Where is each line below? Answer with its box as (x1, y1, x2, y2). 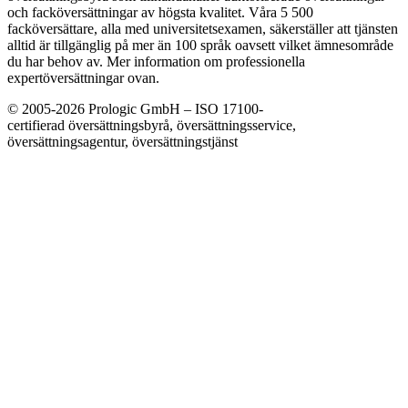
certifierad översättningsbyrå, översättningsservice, (7, 117, 296, 134)
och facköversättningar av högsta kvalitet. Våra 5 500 (7, 5, 313, 21)
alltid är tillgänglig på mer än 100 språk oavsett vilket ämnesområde (7, 37, 393, 54)
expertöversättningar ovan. (7, 70, 159, 87)
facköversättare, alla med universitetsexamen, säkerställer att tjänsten (7, 21, 398, 37)
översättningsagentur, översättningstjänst (7, 134, 238, 150)
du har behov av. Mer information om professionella (7, 54, 305, 70)
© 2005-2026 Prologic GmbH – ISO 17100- (7, 101, 263, 117)
